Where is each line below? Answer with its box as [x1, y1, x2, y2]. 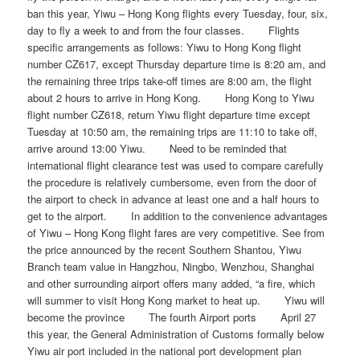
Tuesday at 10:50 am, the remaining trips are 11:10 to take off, [27, 124, 318, 139]
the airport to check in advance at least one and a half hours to [27, 191, 320, 207]
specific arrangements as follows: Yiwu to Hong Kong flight [27, 39, 302, 55]
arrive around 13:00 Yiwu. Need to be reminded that [27, 141, 288, 156]
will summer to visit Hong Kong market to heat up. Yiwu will [27, 292, 325, 308]
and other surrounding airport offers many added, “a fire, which [27, 276, 316, 291]
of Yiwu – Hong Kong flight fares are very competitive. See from [27, 225, 325, 240]
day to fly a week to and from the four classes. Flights [27, 22, 301, 38]
